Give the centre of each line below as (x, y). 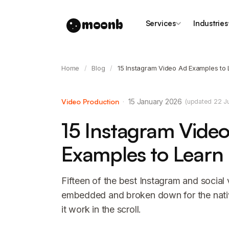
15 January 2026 (155, 101)
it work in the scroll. (101, 209)
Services (161, 23)
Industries (210, 23)
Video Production (90, 101)
